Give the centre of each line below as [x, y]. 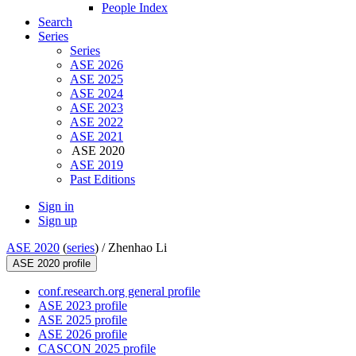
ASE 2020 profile [52, 264]
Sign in [56, 207]
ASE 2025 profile [83, 320]
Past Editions [103, 180]
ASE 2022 [97, 122]
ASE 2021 [97, 137]
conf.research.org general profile [119, 292]
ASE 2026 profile [83, 335]
